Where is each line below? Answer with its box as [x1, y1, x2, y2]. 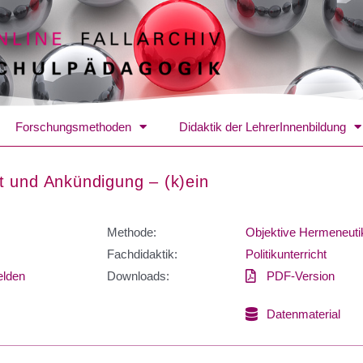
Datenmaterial [267, 306, 341, 321]
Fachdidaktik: [107, 246, 177, 261]
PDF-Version [267, 268, 335, 283]
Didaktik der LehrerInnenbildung [179, 119, 346, 134]
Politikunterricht [246, 246, 327, 261]
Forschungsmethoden [15, 119, 131, 134]
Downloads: [107, 268, 169, 283]
